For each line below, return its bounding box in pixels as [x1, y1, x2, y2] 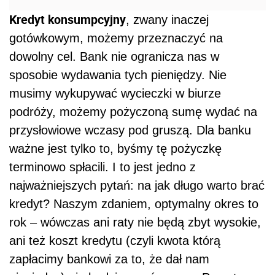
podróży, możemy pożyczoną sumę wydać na [9, 104, 257, 118]
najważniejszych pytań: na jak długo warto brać [9, 178, 265, 192]
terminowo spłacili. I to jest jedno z [9, 160, 196, 174]
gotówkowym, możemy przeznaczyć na [9, 31, 223, 45]
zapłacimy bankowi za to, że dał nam [9, 252, 209, 266]
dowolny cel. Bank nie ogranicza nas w [9, 49, 219, 63]
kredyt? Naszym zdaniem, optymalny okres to [9, 196, 258, 211]
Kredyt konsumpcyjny [9, 10, 126, 28]
